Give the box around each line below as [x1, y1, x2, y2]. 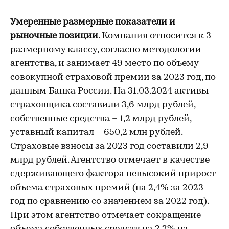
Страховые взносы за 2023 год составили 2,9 [10, 142, 209, 151]
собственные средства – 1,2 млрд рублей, [10, 114, 191, 124]
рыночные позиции [10, 31, 98, 41]
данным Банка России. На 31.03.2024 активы [10, 86, 209, 96]
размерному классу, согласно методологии [10, 45, 201, 55]
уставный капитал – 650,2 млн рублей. [10, 128, 182, 138]
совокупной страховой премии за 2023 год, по [10, 73, 216, 82]
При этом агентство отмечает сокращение [10, 211, 201, 220]
